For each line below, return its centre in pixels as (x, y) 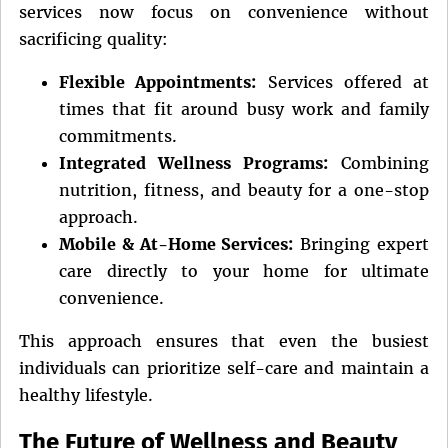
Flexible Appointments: (158, 82)
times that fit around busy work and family (244, 109)
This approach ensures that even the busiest (224, 341)
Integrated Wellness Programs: (193, 163)
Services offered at (342, 82)
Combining (378, 163)
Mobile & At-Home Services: (176, 244)
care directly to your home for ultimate (244, 271)
